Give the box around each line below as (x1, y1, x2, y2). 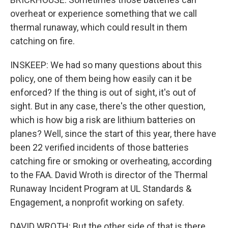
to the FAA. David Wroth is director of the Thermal (10, 169, 208, 180)
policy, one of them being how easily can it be (10, 73, 192, 84)
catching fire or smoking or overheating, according (10, 156, 212, 166)
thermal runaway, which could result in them (10, 22, 187, 33)
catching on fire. (10, 36, 75, 46)
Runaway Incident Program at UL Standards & (10, 183, 191, 194)
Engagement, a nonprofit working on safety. (10, 197, 184, 208)
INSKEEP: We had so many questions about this (10, 60, 202, 70)
